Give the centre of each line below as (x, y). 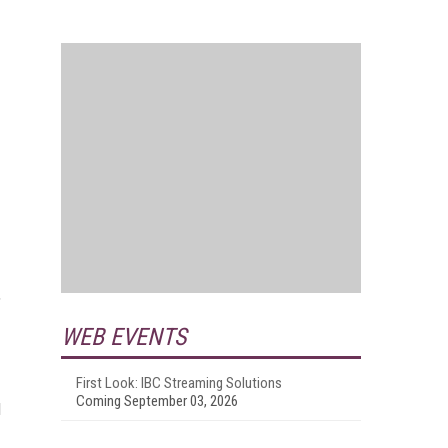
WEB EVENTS (123, 336)
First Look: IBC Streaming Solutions (179, 382)
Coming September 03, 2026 (157, 400)
